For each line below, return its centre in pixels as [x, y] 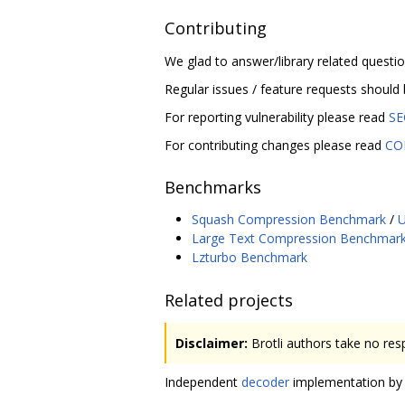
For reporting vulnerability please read [277, 117]
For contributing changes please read [275, 145]
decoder [265, 381]
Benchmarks [213, 187]
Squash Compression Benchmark [289, 220]
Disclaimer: [212, 343]
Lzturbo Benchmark [250, 258]
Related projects [229, 300]
